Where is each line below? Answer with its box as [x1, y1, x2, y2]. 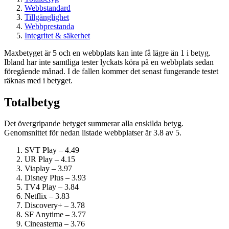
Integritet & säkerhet [25, 31, 90, 40]
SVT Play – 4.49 [25, 146, 79, 155]
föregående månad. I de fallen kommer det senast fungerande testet [4, 66, 218, 76]
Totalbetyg [4, 95, 60, 109]
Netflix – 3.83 [25, 192, 70, 201]
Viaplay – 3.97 [25, 164, 72, 173]
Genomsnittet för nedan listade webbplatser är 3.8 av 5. [4, 128, 181, 138]
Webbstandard [25, 3, 71, 12]
